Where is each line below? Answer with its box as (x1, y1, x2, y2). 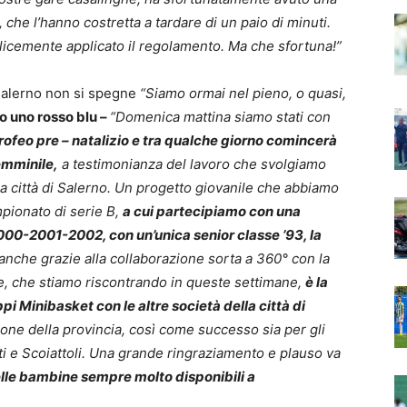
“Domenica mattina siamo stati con (110, 107, 331, 125)
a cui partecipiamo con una (123, 202, 301, 220)
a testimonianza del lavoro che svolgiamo (58, 154, 326, 173)
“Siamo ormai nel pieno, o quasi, (140, 84, 346, 102)
